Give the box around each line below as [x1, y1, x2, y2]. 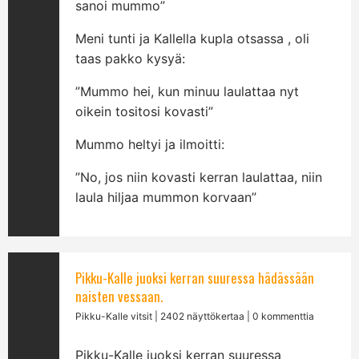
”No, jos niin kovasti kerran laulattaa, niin [75, 169, 323, 185]
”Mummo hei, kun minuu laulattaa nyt [75, 83, 300, 99]
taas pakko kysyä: [75, 50, 186, 67]
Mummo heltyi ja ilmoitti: [75, 136, 225, 152]
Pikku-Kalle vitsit [75, 310, 153, 322]
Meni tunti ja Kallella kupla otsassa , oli [75, 30, 310, 46]
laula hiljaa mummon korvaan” [75, 189, 257, 205]
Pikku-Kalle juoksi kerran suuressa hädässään [75, 268, 315, 288]
